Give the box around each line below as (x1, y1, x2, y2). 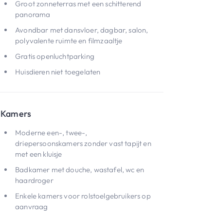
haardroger (15, 176, 54, 185)
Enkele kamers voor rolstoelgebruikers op (15, 191, 151, 200)
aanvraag (15, 202, 48, 211)
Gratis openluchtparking (15, 52, 94, 61)
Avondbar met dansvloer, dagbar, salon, (15, 25, 148, 35)
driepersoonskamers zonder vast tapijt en (15, 139, 151, 148)
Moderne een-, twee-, (15, 128, 88, 137)
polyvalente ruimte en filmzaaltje (15, 36, 123, 45)
